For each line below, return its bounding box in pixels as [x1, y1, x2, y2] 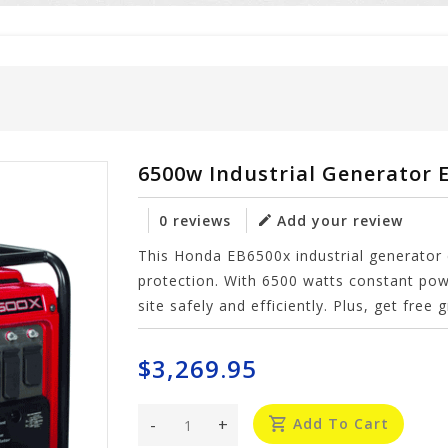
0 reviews [159, 211, 232, 230]
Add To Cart [293, 414, 390, 433]
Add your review [277, 211, 404, 230]
